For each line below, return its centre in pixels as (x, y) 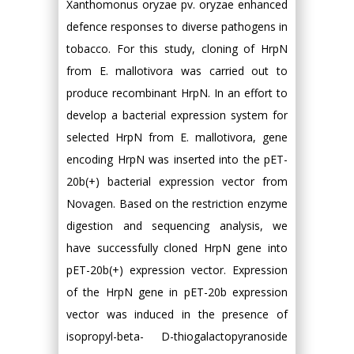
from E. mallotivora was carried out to (177, 71)
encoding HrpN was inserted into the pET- (177, 159)
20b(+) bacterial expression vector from (177, 181)
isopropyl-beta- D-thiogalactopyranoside (177, 336)
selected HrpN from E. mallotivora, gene (177, 137)
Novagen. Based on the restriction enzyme (177, 203)
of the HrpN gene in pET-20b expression (177, 292)
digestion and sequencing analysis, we (177, 226)
